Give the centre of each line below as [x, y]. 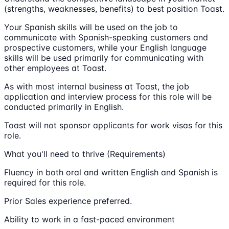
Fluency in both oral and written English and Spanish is [111, 172]
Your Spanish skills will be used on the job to [91, 27]
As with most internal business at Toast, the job [97, 86]
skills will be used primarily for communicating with [104, 58]
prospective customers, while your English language [105, 47]
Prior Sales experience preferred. [68, 201]
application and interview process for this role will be [108, 96]
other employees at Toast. [55, 68]
